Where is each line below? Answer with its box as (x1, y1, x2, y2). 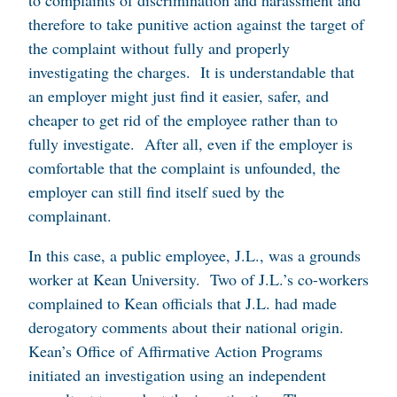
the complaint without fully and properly (28, 37, 290, 58)
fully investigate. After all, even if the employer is (28, 133, 353, 154)
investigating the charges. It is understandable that (28, 61, 354, 82)
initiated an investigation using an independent (28, 364, 326, 385)
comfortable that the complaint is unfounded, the (28, 157, 340, 178)
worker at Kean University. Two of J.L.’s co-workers (28, 269, 369, 290)
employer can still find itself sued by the (28, 181, 284, 202)
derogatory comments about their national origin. (28, 316, 344, 338)
